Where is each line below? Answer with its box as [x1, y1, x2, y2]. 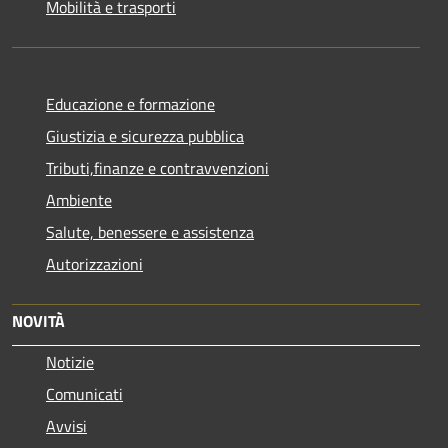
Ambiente [46, 188, 112, 212]
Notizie [46, 350, 94, 374]
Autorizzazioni [46, 252, 143, 276]
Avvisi [46, 414, 87, 438]
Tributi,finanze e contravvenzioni [46, 156, 269, 180]
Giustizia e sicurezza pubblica [46, 124, 244, 148]
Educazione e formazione [46, 92, 215, 116]
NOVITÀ [12, 309, 65, 333]
